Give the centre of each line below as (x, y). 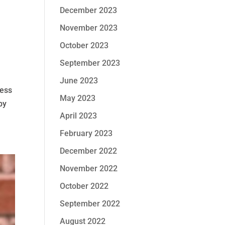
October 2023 (84, 45)
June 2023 (79, 81)
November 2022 (89, 168)
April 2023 (79, 116)
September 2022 (90, 204)
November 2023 (89, 28)
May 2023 (78, 98)
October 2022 (84, 186)
